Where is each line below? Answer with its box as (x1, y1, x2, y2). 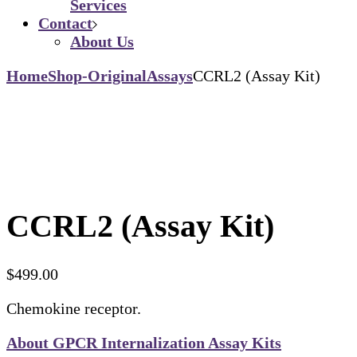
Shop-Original (48, 66, 147, 84)
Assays (147, 66, 193, 84)
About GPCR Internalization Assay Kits (6, 334, 281, 352)
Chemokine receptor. (6, 300, 141, 318)
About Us (70, 32, 134, 50)
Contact (38, 14, 92, 32)
